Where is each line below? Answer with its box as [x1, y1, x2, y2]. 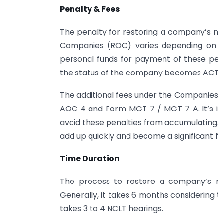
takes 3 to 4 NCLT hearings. [60, 202, 163, 214]
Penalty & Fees [60, 3, 120, 15]
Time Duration [60, 153, 120, 164]
